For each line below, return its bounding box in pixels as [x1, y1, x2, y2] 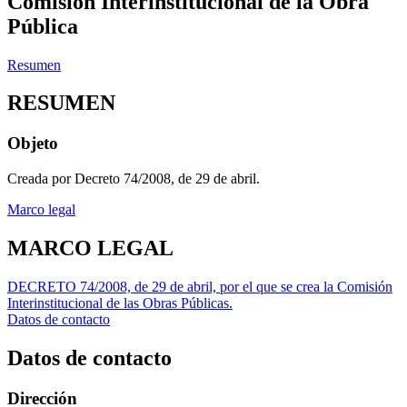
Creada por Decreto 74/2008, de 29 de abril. [7, 171, 260, 187]
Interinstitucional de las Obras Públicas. [7, 294, 233, 311]
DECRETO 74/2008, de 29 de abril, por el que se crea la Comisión [7, 278, 392, 294]
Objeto [7, 134, 58, 154]
